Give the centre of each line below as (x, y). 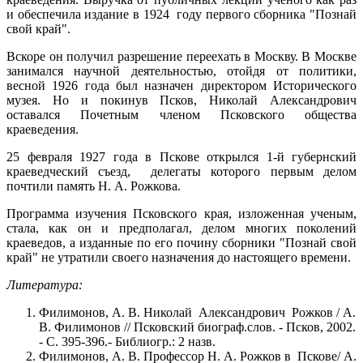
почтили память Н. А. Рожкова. (94, 186)
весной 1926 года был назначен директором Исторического (181, 85)
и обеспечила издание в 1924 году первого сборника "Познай (181, 14)
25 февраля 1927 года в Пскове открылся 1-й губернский (181, 156)
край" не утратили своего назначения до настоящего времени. (179, 257)
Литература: (45, 284)
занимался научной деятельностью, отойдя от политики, (181, 70)
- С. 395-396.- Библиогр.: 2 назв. (127, 341)
